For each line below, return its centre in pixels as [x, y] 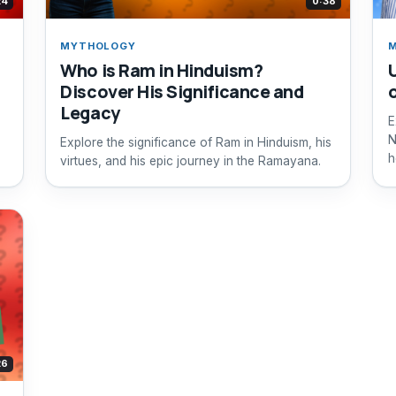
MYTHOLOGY [98, 46]
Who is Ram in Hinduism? [162, 71]
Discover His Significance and [182, 92]
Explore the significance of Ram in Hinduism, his [196, 142]
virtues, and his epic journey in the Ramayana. [191, 160]
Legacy [90, 113]
